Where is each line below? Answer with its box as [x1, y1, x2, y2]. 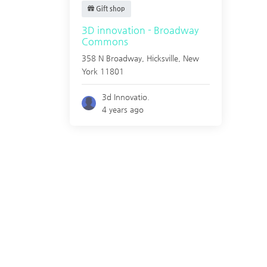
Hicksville [147, 54, 178, 63]
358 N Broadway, [82, 54, 147, 63]
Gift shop [94, 5, 125, 13]
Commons [82, 36, 128, 47]
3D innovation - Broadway [82, 24, 198, 36]
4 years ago [102, 105, 144, 114]
